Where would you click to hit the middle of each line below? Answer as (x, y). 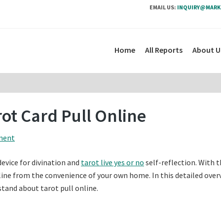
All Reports (164, 50)
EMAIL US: (163, 7)
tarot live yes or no (112, 162)
